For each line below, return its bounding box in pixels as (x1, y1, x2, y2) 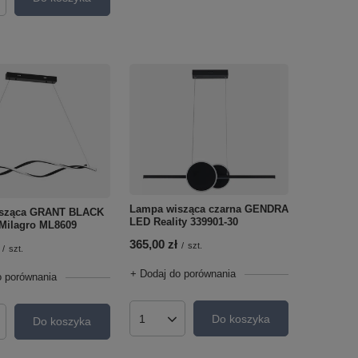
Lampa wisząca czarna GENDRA (129, 203, 288, 216)
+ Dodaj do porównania (129, 268, 236, 280)
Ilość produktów (140, 318, 220, 332)
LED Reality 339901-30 (129, 216, 238, 229)
